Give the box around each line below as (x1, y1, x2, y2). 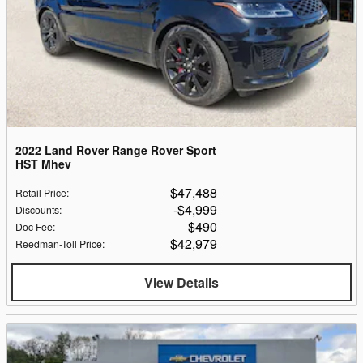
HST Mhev (15, 155, 71, 172)
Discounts (15, 202, 59, 216)
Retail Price (15, 185, 66, 199)
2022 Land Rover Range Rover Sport (15, 141, 216, 158)
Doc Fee (15, 219, 53, 233)
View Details (144, 272, 219, 292)
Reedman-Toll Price (15, 236, 102, 250)
